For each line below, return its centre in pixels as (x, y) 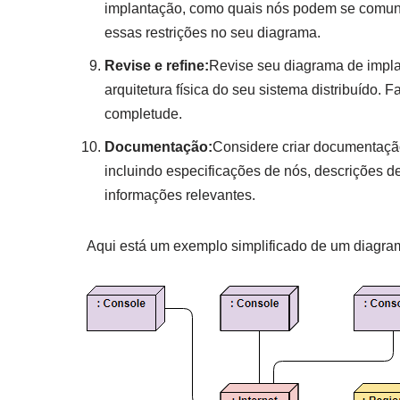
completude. (143, 113)
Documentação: (158, 146)
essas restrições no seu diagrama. (212, 32)
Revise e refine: (157, 65)
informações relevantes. (180, 195)
